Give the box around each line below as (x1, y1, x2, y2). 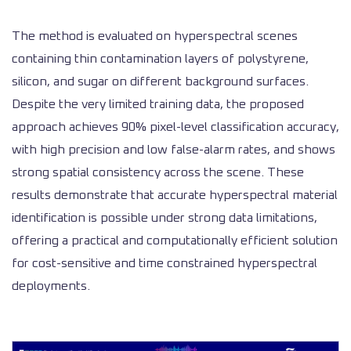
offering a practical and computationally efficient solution (12, 234, 338, 247)
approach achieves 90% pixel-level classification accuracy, (12, 121, 339, 133)
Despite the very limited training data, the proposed (12, 98, 304, 110)
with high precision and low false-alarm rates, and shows (12, 143, 335, 156)
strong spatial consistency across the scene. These (12, 166, 304, 179)
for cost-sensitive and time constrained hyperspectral (12, 257, 317, 270)
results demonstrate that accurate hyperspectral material (12, 189, 338, 201)
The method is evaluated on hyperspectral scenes (12, 30, 298, 42)
